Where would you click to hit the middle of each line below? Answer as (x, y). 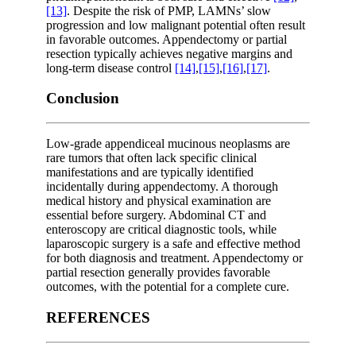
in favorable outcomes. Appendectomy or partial (166, 39)
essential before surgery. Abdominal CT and (156, 215)
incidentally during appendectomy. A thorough (162, 187)
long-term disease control (110, 68)
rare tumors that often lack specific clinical (151, 158)
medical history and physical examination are (159, 201)
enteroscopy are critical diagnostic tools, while (161, 230)
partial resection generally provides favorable (158, 273)
